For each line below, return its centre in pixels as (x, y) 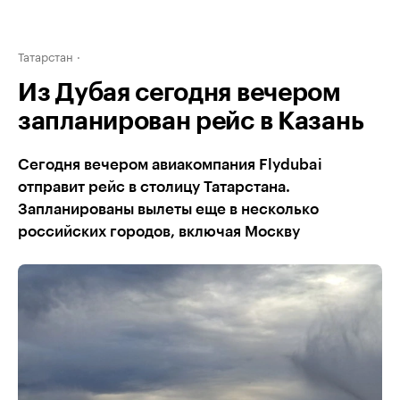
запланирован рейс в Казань (191, 121)
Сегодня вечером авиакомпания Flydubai (170, 165)
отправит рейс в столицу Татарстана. (154, 187)
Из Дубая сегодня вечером (179, 93)
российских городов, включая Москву (159, 232)
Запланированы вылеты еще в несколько (168, 209)
